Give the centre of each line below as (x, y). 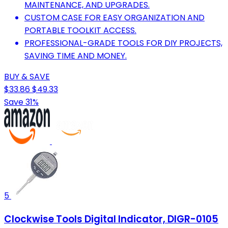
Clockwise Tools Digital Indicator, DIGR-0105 (111, 219)
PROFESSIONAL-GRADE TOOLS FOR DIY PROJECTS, (123, 43)
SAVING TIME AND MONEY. (76, 56)
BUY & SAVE (27, 77)
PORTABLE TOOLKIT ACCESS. (80, 31)
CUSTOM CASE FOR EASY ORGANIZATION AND (115, 18)
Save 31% (21, 102)
